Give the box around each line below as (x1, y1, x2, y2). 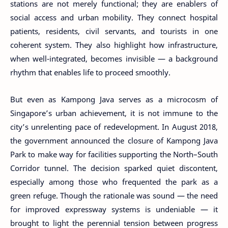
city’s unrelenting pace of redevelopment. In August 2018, (10, 121, 218, 132)
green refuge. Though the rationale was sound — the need (10, 190, 218, 201)
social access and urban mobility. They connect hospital (10, 12, 218, 22)
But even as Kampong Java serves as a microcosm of (10, 94, 218, 104)
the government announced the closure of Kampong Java (10, 135, 218, 146)
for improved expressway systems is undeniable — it (10, 204, 218, 214)
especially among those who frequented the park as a (10, 176, 218, 187)
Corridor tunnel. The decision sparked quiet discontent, (10, 162, 218, 173)
